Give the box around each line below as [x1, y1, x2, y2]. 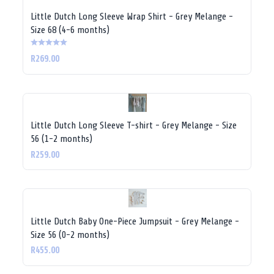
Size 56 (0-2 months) [30, 229, 109, 240]
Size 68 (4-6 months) [30, 24, 109, 35]
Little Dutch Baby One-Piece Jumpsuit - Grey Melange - [30, 215, 239, 227]
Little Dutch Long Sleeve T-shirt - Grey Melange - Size [30, 120, 237, 131]
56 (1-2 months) [30, 133, 92, 144]
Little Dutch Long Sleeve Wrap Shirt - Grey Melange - [30, 10, 233, 22]
